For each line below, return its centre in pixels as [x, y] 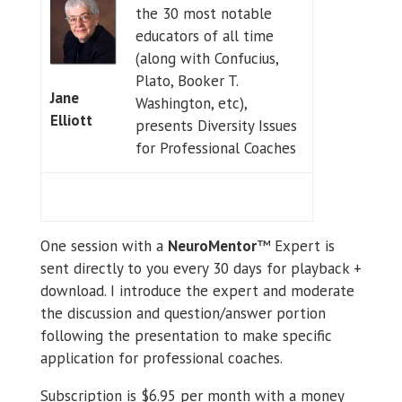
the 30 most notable [203, 13]
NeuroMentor [212, 245]
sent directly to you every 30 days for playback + [201, 268]
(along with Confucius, [207, 58]
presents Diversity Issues [216, 125]
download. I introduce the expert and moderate [197, 290]
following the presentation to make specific [186, 335]
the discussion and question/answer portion [183, 313]
